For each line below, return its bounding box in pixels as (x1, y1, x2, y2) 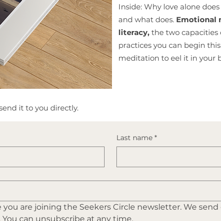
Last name (116, 133, 153, 142)
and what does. (118, 15, 176, 24)
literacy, (118, 28, 149, 37)
